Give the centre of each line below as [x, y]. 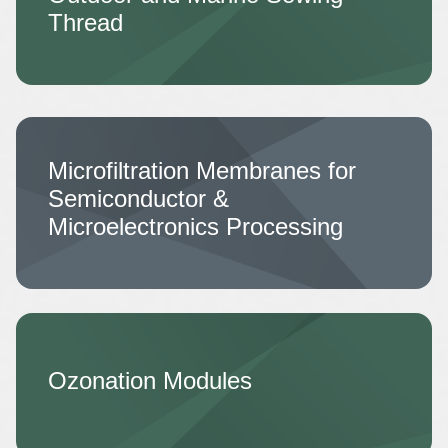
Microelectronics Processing [195, 226]
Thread [85, 22]
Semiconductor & [138, 198]
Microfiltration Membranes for [202, 170]
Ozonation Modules [150, 380]
